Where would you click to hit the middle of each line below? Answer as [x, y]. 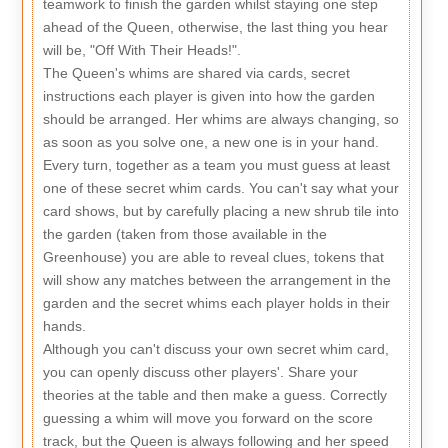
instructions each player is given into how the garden [208, 95]
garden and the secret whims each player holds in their [216, 302]
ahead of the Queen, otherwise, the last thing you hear [215, 26]
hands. [64, 325]
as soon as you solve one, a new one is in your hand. [210, 141]
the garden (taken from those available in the [184, 233]
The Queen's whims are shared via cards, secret [196, 72]
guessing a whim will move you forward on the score [207, 417]
